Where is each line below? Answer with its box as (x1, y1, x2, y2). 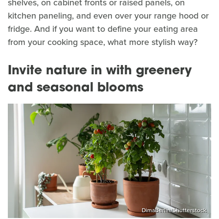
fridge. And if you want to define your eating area (8, 22, 198, 36)
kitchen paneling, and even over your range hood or (8, 9, 209, 22)
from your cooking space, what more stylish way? (8, 36, 197, 49)
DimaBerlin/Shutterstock (142, 205, 206, 215)
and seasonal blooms (8, 82, 143, 95)
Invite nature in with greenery (8, 65, 192, 78)
